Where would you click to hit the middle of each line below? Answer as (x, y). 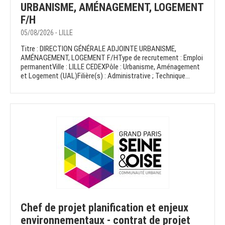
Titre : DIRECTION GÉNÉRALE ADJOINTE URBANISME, (98, 49)
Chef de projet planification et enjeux (104, 208)
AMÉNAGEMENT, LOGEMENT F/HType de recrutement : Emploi (112, 58)
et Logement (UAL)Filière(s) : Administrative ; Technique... (105, 76)
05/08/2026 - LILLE (47, 33)
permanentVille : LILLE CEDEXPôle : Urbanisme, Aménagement (110, 67)
